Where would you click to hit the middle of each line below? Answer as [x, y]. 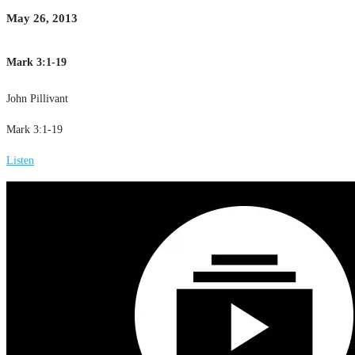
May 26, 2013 [42, 19]
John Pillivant [37, 98]
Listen [20, 160]
